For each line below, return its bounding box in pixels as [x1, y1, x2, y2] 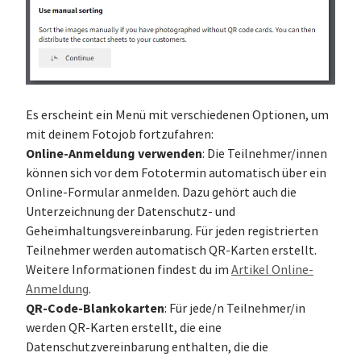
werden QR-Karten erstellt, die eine [26, 320, 222, 337]
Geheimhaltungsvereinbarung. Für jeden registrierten [26, 223, 318, 240]
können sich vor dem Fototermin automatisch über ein [26, 165, 326, 182]
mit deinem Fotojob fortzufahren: [26, 127, 214, 143]
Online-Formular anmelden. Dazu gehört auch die [26, 185, 297, 201]
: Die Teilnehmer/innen [202, 146, 327, 163]
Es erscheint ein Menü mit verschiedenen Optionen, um [26, 107, 329, 124]
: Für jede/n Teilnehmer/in [164, 301, 305, 317]
